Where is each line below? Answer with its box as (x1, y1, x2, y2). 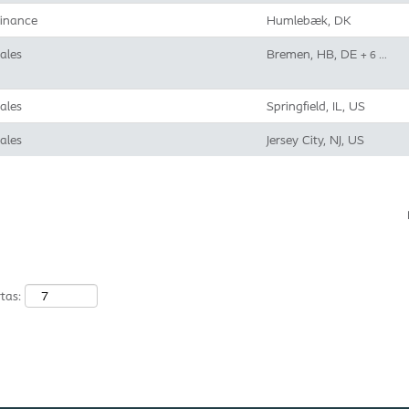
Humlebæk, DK (267, 12, 351, 28)
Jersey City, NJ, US (267, 131, 364, 148)
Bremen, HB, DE (267, 46, 361, 62)
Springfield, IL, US (267, 98, 365, 114)
